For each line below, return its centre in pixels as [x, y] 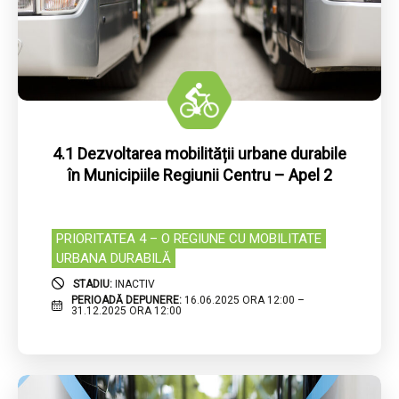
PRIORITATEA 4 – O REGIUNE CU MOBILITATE [189, 239]
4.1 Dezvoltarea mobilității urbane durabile [199, 154]
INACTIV [135, 284]
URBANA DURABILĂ [114, 259]
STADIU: [94, 284]
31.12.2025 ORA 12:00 [126, 311]
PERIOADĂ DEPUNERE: [127, 301]
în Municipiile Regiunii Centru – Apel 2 [199, 175]
